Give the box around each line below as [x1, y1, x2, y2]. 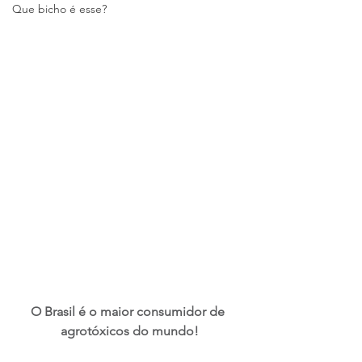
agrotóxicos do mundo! [60, 323, 199, 339]
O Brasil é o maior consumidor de [31, 304, 228, 319]
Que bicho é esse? [12, 2, 107, 16]
